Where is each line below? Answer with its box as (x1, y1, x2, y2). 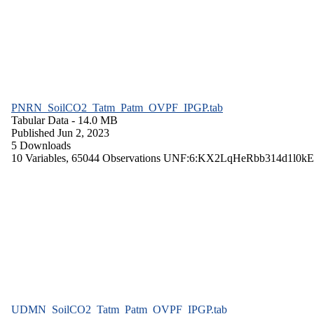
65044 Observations (71, 151, 163, 164)
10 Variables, (11, 151, 71, 164)
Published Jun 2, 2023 (11, 126, 109, 139)
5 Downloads (11, 139, 71, 151)
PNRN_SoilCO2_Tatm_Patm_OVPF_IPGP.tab (11, 101, 223, 114)
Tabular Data (11, 114, 69, 126)
